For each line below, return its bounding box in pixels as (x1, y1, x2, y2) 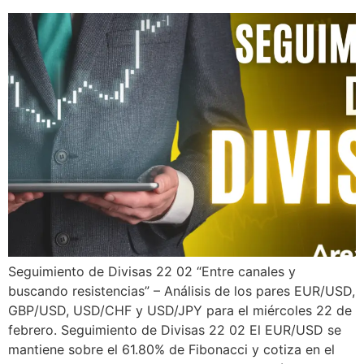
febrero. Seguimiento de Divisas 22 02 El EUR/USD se (8, 322, 341, 339)
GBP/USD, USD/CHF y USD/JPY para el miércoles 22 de (8, 302, 352, 319)
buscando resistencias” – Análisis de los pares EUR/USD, (8, 283, 355, 300)
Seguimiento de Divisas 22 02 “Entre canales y (8, 263, 296, 280)
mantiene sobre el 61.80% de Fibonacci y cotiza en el (8, 341, 335, 358)
